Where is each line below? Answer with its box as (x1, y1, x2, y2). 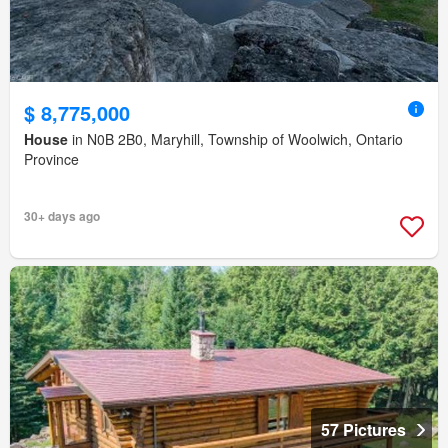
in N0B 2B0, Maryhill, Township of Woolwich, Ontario (68, 129, 403, 150)
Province (24, 149, 79, 170)
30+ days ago (24, 207, 100, 226)
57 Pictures (321, 417, 406, 441)
